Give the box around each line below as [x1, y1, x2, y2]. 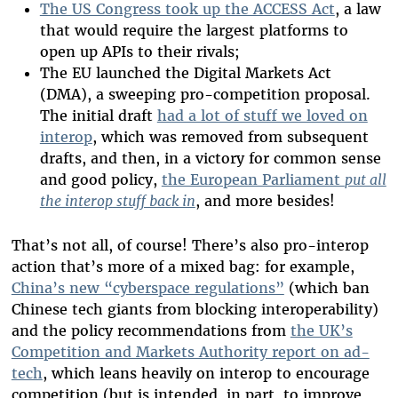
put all [344, 171, 386, 189]
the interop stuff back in [39, 192, 195, 211]
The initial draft [39, 107, 157, 125]
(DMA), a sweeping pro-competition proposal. [39, 85, 370, 104]
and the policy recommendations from [11, 321, 291, 339]
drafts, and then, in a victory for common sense [39, 149, 381, 168]
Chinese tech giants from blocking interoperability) [11, 299, 378, 318]
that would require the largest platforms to [39, 21, 348, 40]
